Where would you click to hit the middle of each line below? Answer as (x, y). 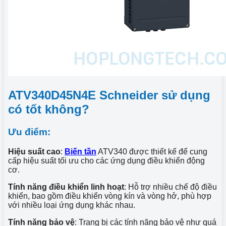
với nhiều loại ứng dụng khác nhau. (72, 205)
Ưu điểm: (29, 132)
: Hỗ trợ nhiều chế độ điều (171, 187)
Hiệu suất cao (34, 151)
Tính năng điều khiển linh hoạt (66, 187)
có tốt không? (49, 109)
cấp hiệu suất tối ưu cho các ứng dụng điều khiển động (106, 160)
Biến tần (80, 151)
